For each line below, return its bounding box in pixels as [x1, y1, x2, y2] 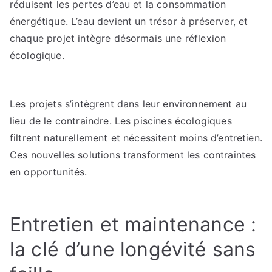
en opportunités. [10, 166, 87, 178]
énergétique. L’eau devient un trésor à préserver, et [10, 15, 248, 27]
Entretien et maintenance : [10, 212, 257, 236]
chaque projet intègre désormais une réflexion [10, 32, 226, 44]
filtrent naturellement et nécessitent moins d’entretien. [10, 132, 262, 144]
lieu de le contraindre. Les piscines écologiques [10, 115, 232, 127]
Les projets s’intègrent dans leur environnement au [10, 98, 247, 110]
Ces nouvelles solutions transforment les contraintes [10, 149, 256, 161]
